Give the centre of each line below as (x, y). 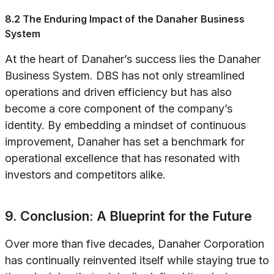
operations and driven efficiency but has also (118, 92)
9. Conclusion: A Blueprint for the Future (128, 216)
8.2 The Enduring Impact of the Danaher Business (125, 19)
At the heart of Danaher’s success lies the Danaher (133, 59)
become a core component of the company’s (119, 109)
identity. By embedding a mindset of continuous (125, 125)
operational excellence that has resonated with (122, 158)
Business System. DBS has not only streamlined (125, 76)
